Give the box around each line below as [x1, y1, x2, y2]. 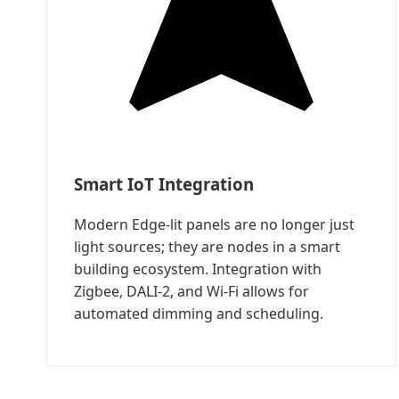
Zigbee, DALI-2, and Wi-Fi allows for [74, 281, 309, 301]
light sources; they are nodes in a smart [74, 236, 340, 256]
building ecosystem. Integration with [74, 258, 322, 279]
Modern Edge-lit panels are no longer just [74, 214, 354, 234]
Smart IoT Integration [74, 173, 254, 196]
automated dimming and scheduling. [74, 303, 323, 323]
